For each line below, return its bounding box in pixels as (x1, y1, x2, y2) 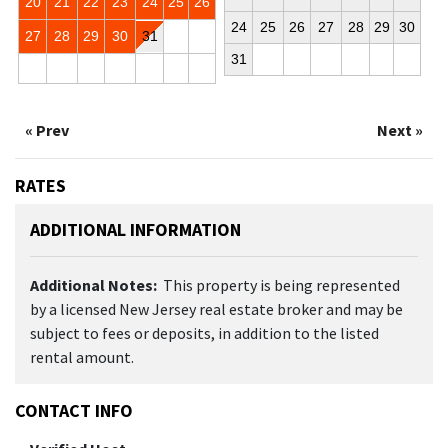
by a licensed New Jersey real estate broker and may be (30, 298, 403, 319)
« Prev (25, 119, 69, 140)
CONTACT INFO (15, 398, 133, 422)
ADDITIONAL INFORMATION (30, 217, 241, 241)
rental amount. (30, 346, 134, 367)
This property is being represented (163, 274, 400, 295)
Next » (377, 119, 423, 140)
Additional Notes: (30, 274, 157, 295)
